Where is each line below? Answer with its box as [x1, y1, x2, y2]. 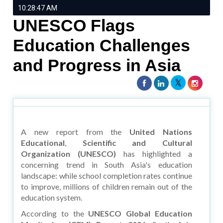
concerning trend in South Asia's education [21, 159, 192, 169]
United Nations [129, 126, 192, 136]
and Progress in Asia [13, 55, 181, 75]
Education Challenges [13, 35, 191, 55]
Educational [21, 137, 65, 147]
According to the [21, 208, 89, 218]
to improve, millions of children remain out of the [21, 181, 192, 191]
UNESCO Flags [13, 15, 135, 35]
